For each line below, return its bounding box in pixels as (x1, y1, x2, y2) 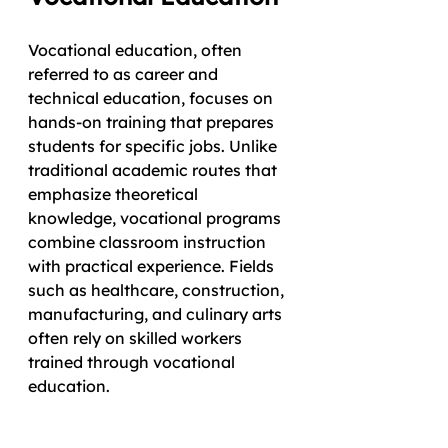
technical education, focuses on (28, 88, 277, 108)
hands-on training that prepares (28, 112, 278, 132)
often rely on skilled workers (28, 328, 246, 348)
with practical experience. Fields (28, 256, 278, 276)
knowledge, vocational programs (28, 208, 285, 228)
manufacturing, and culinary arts (28, 304, 286, 324)
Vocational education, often (28, 40, 246, 60)
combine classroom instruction (28, 232, 270, 252)
